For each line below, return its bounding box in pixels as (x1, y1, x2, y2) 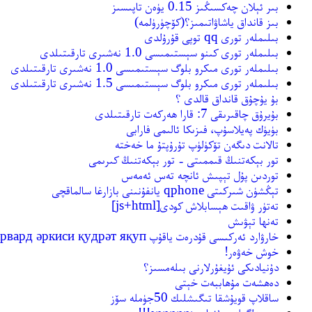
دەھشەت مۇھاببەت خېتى (175, 274, 279, 289)
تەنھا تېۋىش (228, 212, 279, 228)
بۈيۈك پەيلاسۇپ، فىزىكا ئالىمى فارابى (127, 120, 279, 136)
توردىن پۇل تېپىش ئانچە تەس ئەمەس (122, 166, 279, 182)
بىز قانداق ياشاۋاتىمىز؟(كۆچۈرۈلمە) (134, 13, 279, 29)
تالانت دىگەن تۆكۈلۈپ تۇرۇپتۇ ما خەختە (115, 136, 279, 151)
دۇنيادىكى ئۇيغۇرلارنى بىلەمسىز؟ (143, 258, 279, 274)
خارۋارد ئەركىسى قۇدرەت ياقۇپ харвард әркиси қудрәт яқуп (146, 228, 279, 243)
